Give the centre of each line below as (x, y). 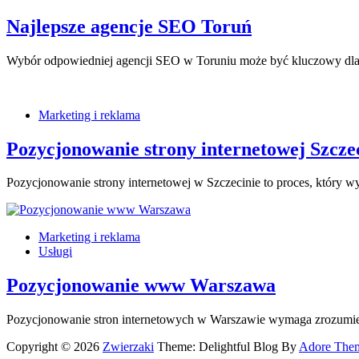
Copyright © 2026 (54, 347)
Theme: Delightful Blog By (226, 347)
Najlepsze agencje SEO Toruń (129, 26)
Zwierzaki (128, 347)
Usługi (55, 252)
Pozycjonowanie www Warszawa (141, 286)
